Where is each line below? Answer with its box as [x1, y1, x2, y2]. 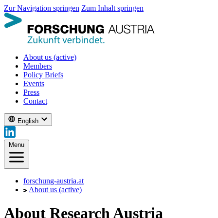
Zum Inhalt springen [81, 4, 144, 12]
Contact [23, 97, 47, 105]
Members [23, 62, 52, 70]
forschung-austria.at [23, 177, 84, 185]
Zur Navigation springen [4, 4, 79, 12]
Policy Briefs [23, 71, 63, 79]
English [18, 117, 38, 125]
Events [23, 79, 44, 88]
